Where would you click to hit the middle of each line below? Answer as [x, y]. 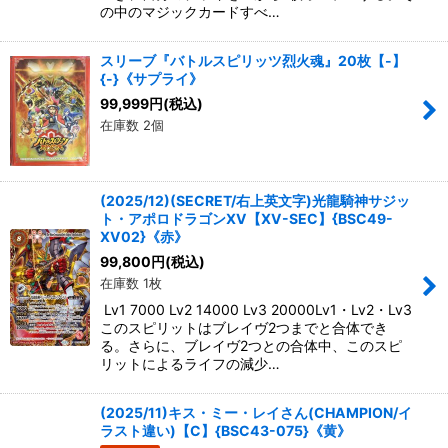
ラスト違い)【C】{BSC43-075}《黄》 [225, 430]
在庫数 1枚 [131, 282]
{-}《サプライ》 [151, 78]
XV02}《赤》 [144, 236]
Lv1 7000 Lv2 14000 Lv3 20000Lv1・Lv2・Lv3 [256, 309]
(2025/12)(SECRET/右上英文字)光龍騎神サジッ [255, 200]
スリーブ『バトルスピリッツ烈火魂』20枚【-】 [253, 60]
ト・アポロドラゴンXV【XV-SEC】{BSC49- [246, 218]
